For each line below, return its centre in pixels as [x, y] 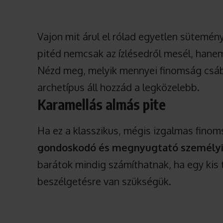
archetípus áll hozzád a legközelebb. [119, 87]
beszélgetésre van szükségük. [105, 181]
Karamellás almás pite [102, 105]
